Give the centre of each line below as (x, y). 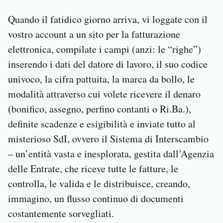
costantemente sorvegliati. (61, 214)
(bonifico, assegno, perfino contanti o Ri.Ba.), (100, 109)
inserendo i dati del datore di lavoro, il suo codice (108, 64)
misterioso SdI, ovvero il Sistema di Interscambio (108, 139)
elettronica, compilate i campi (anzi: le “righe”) (105, 49)
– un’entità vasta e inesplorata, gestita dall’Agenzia (111, 154)
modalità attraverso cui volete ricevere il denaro (104, 94)
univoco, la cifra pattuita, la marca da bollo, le (101, 79)
